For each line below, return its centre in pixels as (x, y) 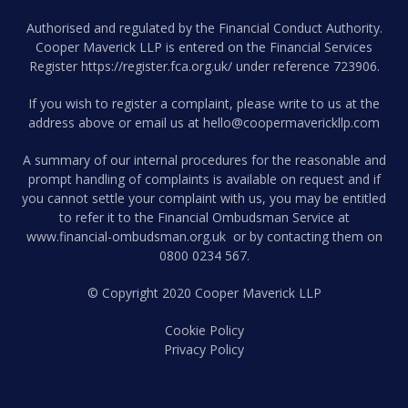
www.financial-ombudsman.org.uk (126, 237)
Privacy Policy (204, 350)
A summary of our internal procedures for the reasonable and (204, 160)
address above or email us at (116, 123)
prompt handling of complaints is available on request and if (204, 179)
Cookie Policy (204, 331)
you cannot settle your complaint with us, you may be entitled (204, 199)
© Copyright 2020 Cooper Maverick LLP (204, 293)
